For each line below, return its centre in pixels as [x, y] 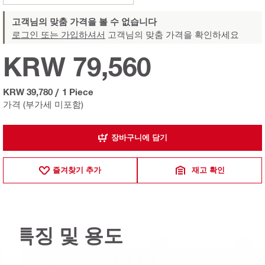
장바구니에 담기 [139, 138]
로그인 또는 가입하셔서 [59, 34]
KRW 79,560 [77, 66]
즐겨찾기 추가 [77, 170]
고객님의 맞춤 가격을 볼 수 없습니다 [84, 21]
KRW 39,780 [28, 91]
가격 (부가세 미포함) [43, 104]
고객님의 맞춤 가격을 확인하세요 [172, 34]
